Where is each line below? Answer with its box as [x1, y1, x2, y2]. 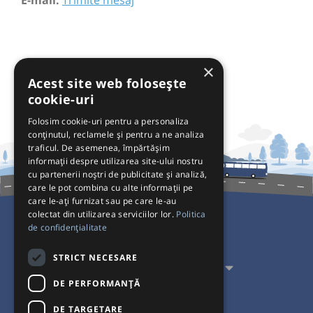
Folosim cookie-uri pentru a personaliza [28, 115, 189, 127]
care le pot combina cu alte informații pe [28, 182, 194, 194]
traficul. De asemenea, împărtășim [28, 142, 170, 154]
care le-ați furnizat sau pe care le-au [28, 195, 177, 207]
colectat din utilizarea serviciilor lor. [28, 208, 177, 220]
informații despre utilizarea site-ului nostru [28, 155, 203, 167]
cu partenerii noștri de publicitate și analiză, [28, 168, 208, 180]
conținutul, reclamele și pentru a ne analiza [28, 129, 205, 140]
